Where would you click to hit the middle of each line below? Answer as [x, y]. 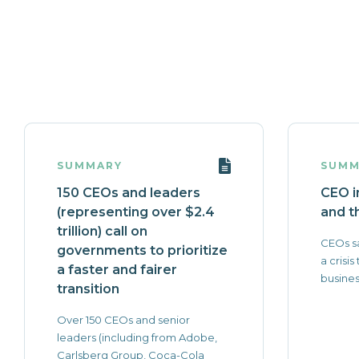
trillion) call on [102, 231]
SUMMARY [90, 165]
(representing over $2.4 [136, 212]
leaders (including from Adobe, [137, 337]
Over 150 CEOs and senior [123, 320]
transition [88, 289]
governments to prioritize [142, 250]
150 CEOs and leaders [129, 193]
